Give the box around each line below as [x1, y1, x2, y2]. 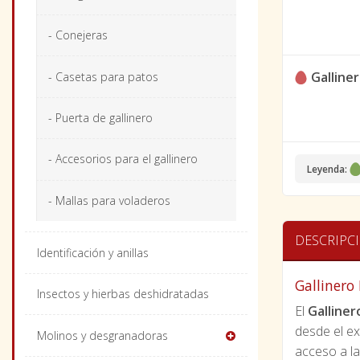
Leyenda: [307, 162, 347, 176]
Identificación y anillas [36, 244, 149, 260]
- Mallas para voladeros [47, 192, 170, 208]
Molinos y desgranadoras [36, 327, 168, 343]
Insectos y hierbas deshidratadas [36, 286, 209, 302]
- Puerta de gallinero [47, 110, 153, 125]
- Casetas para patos [47, 68, 158, 84]
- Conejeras [47, 27, 108, 43]
